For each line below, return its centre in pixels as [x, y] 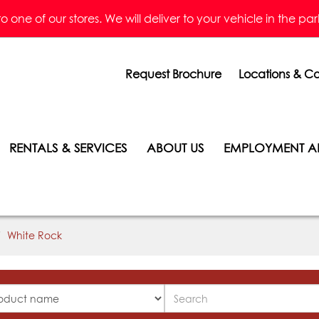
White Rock [35, 235]
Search [183, 291]
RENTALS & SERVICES [68, 148]
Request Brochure [173, 74]
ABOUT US [175, 148]
